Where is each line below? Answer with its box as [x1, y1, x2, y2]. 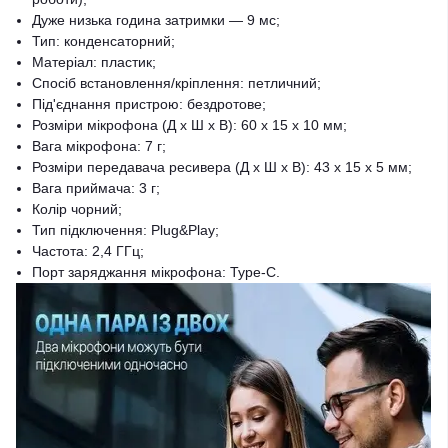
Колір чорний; [32, 201, 122, 217]
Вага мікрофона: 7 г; [32, 138, 166, 154]
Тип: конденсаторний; [32, 33, 175, 49]
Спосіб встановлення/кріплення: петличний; [32, 75, 321, 91]
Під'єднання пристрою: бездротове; [32, 96, 266, 112]
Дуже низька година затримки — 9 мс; [32, 12, 280, 28]
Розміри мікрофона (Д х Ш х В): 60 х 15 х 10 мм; [32, 117, 347, 133]
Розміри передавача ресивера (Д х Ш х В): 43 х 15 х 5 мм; [32, 159, 412, 175]
